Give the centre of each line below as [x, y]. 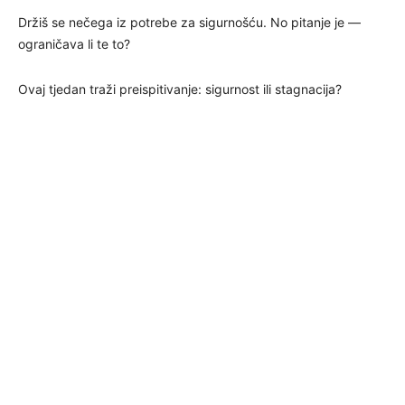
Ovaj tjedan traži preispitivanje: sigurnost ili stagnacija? [180, 89]
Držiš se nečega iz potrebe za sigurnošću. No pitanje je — [189, 22]
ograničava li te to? [74, 43]
